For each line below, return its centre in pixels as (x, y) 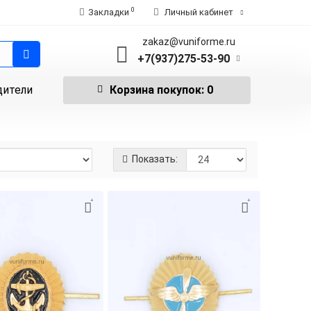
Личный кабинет (199, 12)
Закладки (108, 12)
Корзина (132, 90)
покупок (178, 90)
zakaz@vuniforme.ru (188, 42)
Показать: (154, 159)
